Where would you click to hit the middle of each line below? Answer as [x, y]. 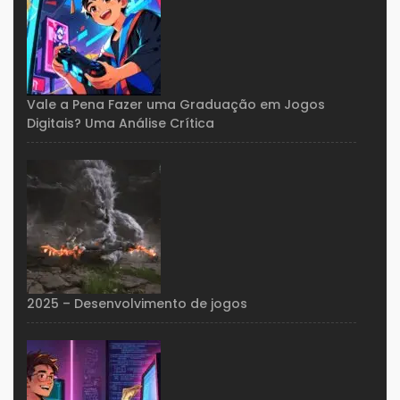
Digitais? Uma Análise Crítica [121, 124]
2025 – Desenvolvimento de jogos [137, 304]
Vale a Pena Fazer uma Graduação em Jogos [176, 105]
